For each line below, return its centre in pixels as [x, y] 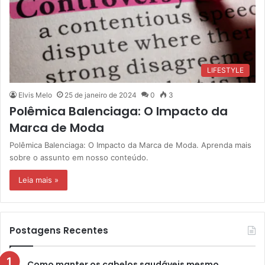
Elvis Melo [35, 95]
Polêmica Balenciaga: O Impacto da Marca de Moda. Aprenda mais [130, 145]
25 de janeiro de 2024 [101, 95]
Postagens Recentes [59, 231]
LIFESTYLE [225, 70]
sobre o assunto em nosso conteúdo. [79, 158]
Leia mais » [38, 180]
